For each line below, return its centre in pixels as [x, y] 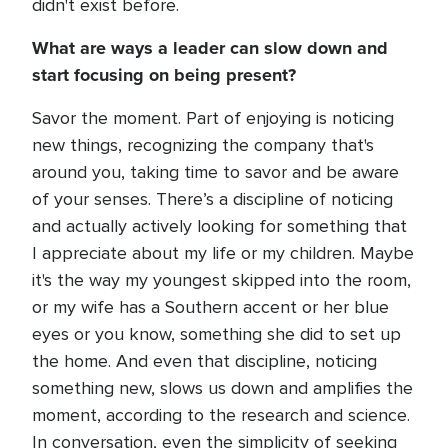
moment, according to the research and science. [221, 415]
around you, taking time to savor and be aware [215, 172]
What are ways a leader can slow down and [210, 48]
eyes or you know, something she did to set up [216, 334]
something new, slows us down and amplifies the [222, 388]
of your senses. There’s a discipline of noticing [212, 199]
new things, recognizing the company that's [203, 145]
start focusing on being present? [164, 75]
